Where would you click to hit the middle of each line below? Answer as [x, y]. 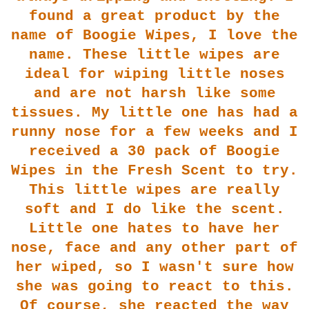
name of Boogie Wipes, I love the [154, 35]
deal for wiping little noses [159, 74]
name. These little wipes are [154, 54]
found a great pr [101, 16]
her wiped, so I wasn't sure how [154, 267]
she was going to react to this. [154, 286]
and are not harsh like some [154, 93]
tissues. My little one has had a [154, 112]
